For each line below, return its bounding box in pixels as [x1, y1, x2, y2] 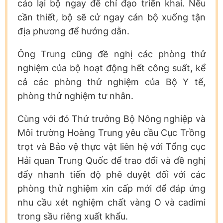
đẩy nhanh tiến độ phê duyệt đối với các [17, 169, 206, 180]
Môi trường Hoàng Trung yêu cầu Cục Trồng [17, 127, 206, 138]
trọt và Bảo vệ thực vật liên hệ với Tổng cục [17, 141, 206, 152]
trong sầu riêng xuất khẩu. [17, 211, 128, 222]
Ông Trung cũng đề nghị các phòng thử [17, 48, 206, 59]
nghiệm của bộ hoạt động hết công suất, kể [17, 62, 206, 73]
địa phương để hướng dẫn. [17, 25, 129, 36]
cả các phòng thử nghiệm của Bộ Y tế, [17, 76, 206, 87]
